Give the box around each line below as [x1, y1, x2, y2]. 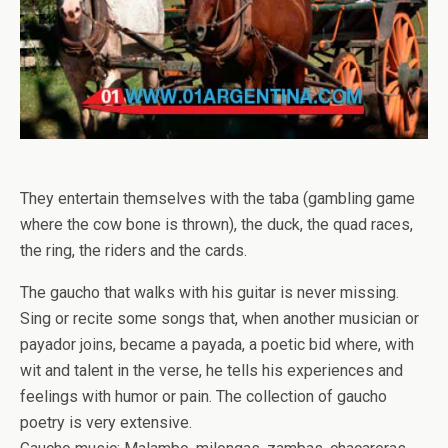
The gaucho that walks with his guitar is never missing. [20, 283, 399, 303]
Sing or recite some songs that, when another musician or [20, 309, 419, 329]
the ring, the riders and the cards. [20, 241, 247, 261]
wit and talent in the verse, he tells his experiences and [20, 361, 403, 381]
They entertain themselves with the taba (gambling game [20, 189, 415, 209]
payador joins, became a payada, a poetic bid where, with [20, 335, 414, 355]
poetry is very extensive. [20, 413, 192, 433]
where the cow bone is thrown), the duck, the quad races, [20, 215, 413, 235]
